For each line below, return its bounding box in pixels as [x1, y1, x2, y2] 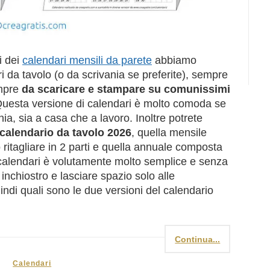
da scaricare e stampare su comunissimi [22, 83, 230, 96]
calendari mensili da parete [22, 54, 152, 67]
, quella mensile [131, 127, 207, 139]
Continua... [175, 234, 221, 245]
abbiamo [152, 54, 196, 67]
